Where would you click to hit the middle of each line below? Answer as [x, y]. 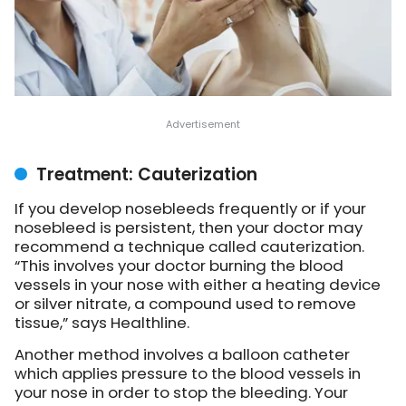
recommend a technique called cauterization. [189, 246]
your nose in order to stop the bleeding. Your [181, 392]
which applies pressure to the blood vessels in [188, 373]
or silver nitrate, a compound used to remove [185, 303]
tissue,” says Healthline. [102, 322]
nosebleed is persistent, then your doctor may [188, 227]
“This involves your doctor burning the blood [179, 265]
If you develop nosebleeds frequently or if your [190, 208]
